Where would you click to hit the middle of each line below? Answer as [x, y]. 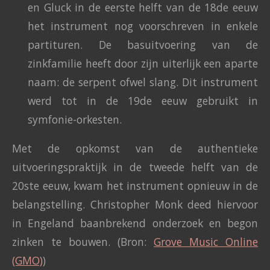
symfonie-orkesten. [75, 119]
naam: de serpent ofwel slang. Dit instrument [143, 82]
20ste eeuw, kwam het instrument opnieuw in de [135, 186]
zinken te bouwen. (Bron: [79, 242]
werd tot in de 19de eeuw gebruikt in [143, 100]
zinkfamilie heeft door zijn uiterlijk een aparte [143, 63]
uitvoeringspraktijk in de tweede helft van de [135, 167]
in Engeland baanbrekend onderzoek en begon [135, 223]
